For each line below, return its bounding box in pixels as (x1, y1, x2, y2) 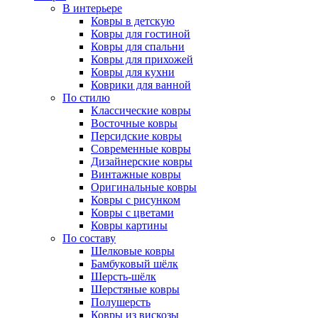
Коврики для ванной (91, 79, 191, 91)
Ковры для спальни (91, 40, 185, 53)
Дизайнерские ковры (91, 155, 192, 168)
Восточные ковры (91, 117, 177, 129)
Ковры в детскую (91, 15, 175, 27)
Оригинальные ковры (91, 181, 197, 193)
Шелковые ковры (91, 245, 175, 257)
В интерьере (62, 2, 122, 14)
